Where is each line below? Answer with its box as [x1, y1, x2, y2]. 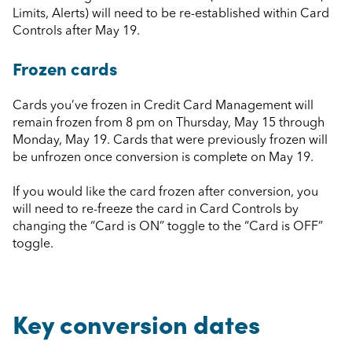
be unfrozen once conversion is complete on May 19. [13, 151, 313, 164]
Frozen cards [13, 56, 117, 81]
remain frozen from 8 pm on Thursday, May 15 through [13, 116, 324, 130]
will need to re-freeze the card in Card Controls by [13, 203, 299, 217]
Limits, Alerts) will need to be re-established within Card [13, 7, 329, 20]
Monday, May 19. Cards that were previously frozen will [13, 134, 328, 147]
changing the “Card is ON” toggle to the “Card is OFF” [13, 221, 323, 234]
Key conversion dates [13, 306, 260, 341]
